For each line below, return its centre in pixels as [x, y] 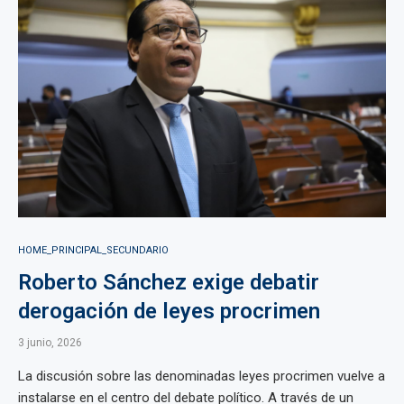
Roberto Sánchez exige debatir [169, 282]
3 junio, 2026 [50, 343]
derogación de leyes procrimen [169, 311]
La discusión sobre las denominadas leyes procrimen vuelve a [202, 376]
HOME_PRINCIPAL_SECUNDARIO [93, 250]
